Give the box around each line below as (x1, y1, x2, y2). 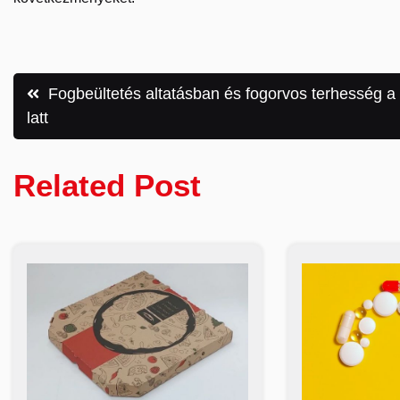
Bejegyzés (12, 68, 201, 112)
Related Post (13, 168, 201, 204)
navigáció (12, 118, 189, 162)
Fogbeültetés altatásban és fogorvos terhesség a (48, 85, 396, 104)
